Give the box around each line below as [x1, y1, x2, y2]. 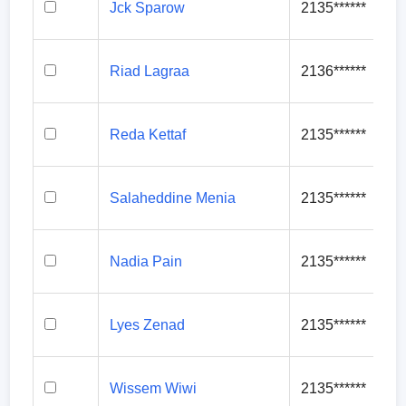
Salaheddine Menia [110, 190, 237, 206]
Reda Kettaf [110, 127, 187, 142]
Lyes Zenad [110, 317, 186, 333]
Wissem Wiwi [110, 381, 198, 396]
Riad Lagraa [110, 63, 190, 79]
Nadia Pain [110, 254, 183, 269]
